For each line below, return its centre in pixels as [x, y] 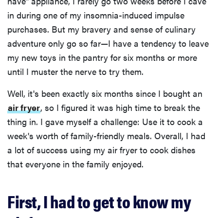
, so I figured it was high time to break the [120, 108]
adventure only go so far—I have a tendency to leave [108, 43]
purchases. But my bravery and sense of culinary [101, 29]
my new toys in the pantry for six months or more [102, 57]
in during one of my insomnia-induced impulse [96, 15]
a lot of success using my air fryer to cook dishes [101, 150]
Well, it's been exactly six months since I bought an [105, 93]
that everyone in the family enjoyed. [75, 164]
